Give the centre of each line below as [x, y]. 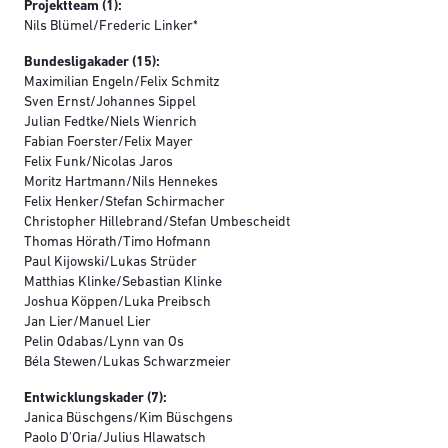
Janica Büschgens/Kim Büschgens [130, 419]
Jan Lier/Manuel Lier [87, 323]
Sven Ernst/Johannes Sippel [110, 103]
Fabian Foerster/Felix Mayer [108, 143]
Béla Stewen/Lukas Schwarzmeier [127, 363]
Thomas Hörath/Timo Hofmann [117, 243]
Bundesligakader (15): [92, 63]
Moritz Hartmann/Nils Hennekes [121, 183]
